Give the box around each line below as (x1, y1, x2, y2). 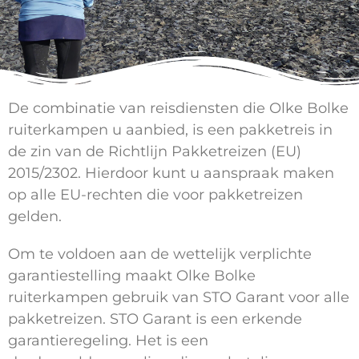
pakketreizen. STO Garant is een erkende (8, 310, 302, 329)
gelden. (8, 208, 62, 226)
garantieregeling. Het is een (8, 332, 208, 350)
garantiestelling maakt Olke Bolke (8, 267, 256, 285)
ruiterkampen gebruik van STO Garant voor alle (8, 288, 349, 307)
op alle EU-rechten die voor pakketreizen (8, 186, 303, 204)
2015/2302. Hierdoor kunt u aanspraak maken (8, 164, 334, 183)
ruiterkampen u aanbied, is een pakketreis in (8, 121, 333, 139)
